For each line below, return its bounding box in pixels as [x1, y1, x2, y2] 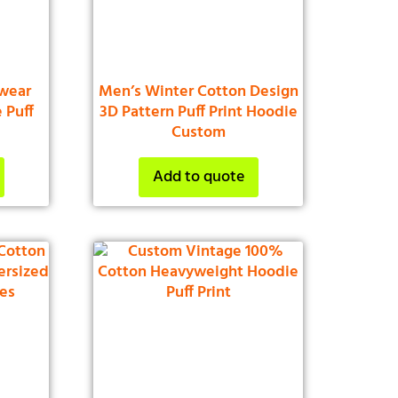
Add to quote [152, 164, 244, 191]
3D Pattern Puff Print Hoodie [99, 99, 298, 126]
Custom [171, 120, 226, 147]
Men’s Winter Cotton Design [98, 79, 298, 106]
